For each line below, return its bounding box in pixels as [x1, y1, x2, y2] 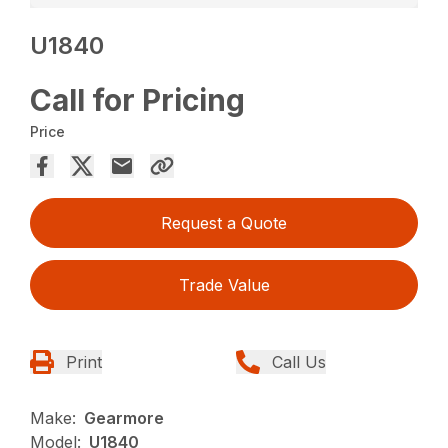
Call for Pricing [30, 82, 246, 119]
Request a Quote [161, 213, 287, 234]
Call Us [272, 352, 326, 373]
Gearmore [84, 408, 165, 429]
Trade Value [178, 275, 270, 296]
